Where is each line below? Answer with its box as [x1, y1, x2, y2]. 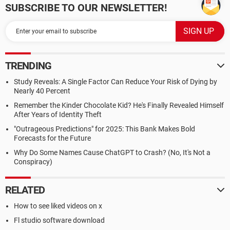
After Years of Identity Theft [14, 110, 102, 119]
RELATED [5, 184, 45, 196]
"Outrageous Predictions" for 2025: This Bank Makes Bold [14, 125, 195, 133]
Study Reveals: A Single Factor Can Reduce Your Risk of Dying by [14, 78, 217, 86]
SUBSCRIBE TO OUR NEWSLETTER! [5, 2, 167, 14]
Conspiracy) [14, 158, 52, 166]
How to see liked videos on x [14, 202, 102, 210]
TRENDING [5, 60, 51, 72]
